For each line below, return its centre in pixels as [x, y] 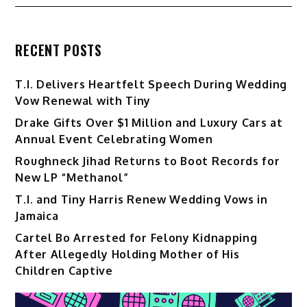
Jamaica [37, 216]
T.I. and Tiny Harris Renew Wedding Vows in [142, 199]
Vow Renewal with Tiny [83, 100]
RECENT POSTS [59, 50]
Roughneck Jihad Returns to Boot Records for [148, 161]
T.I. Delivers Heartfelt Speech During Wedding [151, 84]
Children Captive [64, 270]
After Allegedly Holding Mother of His [127, 254]
